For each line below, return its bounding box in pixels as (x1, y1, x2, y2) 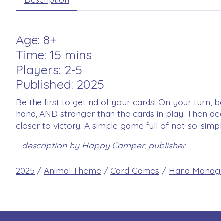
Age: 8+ (16, 32, 57, 47)
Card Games (110, 164, 159, 176)
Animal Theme (44, 164, 101, 176)
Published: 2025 (16, 76, 104, 92)
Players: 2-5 (16, 61, 82, 77)
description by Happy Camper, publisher (22, 140, 185, 151)
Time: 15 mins (16, 46, 92, 62)
